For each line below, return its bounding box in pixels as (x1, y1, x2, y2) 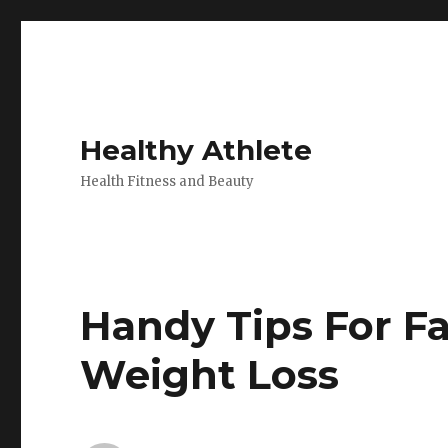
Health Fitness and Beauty (80, 173, 255, 190)
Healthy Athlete (80, 133, 313, 167)
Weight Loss (80, 350, 340, 399)
